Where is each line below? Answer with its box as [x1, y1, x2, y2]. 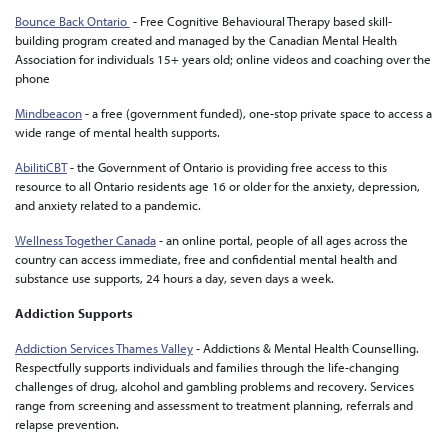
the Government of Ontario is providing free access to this [77, 159, 387, 175]
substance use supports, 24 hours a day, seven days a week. [15, 270, 334, 286]
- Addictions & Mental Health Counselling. [193, 340, 419, 356]
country [15, 251, 59, 267]
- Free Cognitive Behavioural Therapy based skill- [130, 13, 392, 29]
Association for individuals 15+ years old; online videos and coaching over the [15, 51, 431, 67]
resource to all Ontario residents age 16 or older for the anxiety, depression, [15, 178, 420, 194]
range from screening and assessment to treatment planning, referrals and [15, 397, 413, 413]
